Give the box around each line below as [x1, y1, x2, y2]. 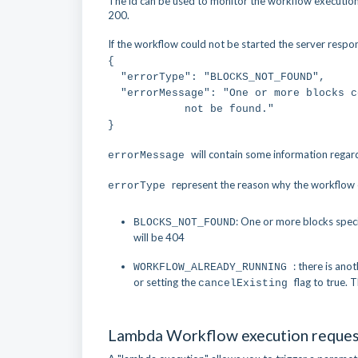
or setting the [133, 276, 198, 288]
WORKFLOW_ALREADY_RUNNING [133, 261, 293, 273]
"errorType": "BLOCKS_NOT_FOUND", [108, 71, 325, 83]
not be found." [108, 103, 274, 115]
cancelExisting [198, 277, 294, 289]
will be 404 [133, 231, 185, 244]
